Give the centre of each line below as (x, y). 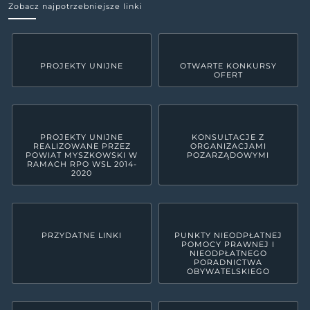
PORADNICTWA (228, 262)
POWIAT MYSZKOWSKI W (82, 155)
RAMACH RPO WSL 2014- (82, 164)
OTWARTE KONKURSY (228, 66)
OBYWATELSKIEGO (228, 271)
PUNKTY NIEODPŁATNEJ (228, 235)
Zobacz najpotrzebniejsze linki (76, 6)
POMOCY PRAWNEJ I (228, 244)
